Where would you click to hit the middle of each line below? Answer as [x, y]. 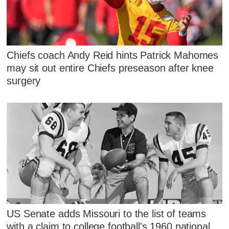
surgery [24, 81]
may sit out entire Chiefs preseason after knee [110, 68]
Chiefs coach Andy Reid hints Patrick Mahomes [113, 55]
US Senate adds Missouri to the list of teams [107, 214]
